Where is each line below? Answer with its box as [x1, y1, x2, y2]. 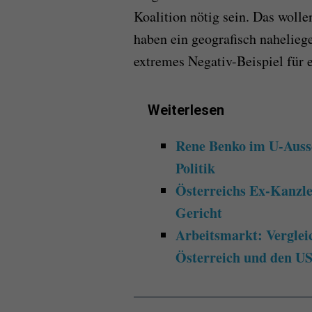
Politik [175, 157, 215, 178]
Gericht [175, 202, 222, 223]
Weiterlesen [148, 101, 224, 118]
